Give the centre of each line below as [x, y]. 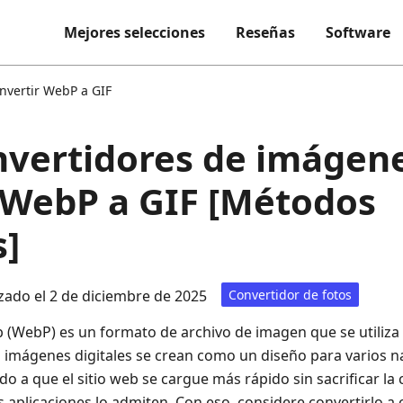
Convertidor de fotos [290, 295]
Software [358, 32]
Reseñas [265, 32]
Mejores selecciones [134, 32]
